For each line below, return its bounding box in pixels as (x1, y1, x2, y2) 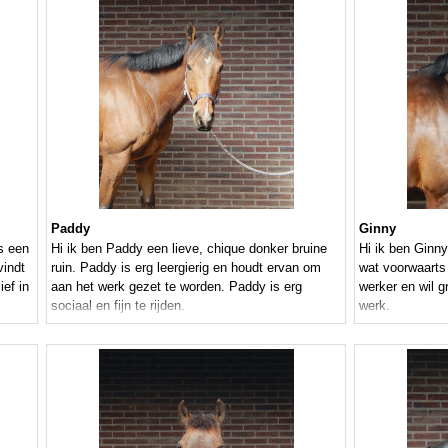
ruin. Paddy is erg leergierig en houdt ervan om (51, 260, 321, 276)
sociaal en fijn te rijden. (51, 298, 185, 314)
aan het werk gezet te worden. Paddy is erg (51, 279, 302, 295)
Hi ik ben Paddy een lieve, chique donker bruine (51, 241, 327, 257)
